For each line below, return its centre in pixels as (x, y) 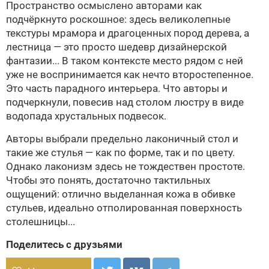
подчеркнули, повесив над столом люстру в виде (125, 102)
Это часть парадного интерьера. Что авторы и (117, 88)
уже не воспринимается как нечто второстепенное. (130, 74)
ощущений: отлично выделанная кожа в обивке (121, 194)
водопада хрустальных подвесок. (86, 116)
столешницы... (41, 222)
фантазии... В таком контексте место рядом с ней (125, 61)
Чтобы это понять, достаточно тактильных (108, 180)
